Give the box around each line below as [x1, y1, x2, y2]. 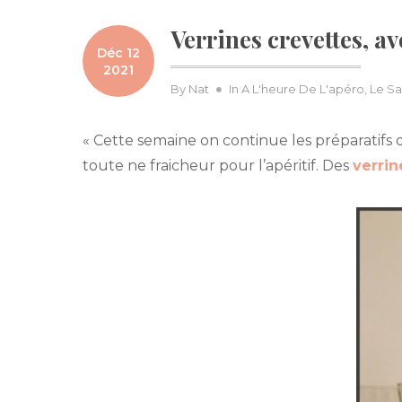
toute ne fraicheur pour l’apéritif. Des [83, 157, 353, 175]
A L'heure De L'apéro [241, 82, 364, 97]
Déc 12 [97, 45, 140, 62]
